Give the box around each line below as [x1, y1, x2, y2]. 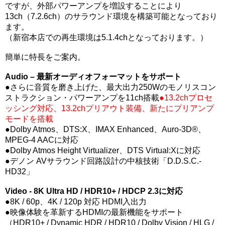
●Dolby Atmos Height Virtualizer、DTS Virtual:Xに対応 [5, 146, 200, 155]
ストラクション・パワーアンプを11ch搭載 [5, 93, 159, 102]
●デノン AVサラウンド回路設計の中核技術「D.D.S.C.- [5, 157, 201, 165]
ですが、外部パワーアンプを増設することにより [5, 2, 182, 10]
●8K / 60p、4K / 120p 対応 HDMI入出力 [5, 197, 147, 206]
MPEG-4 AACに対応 [5, 136, 78, 144]
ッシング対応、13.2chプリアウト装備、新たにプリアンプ [5, 104, 214, 113]
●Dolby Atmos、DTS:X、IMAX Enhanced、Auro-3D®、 [5, 125, 206, 134]
